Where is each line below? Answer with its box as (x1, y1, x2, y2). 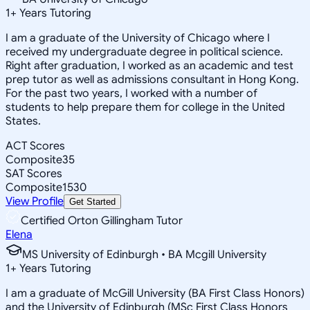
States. (6, 113, 41, 128)
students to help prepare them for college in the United (6, 100, 285, 114)
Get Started (69, 196, 116, 207)
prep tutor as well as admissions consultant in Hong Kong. (6, 72, 299, 86)
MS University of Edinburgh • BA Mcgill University (22, 247, 266, 262)
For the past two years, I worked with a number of (6, 86, 257, 100)
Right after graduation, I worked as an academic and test (6, 58, 293, 73)
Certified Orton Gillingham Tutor (21, 213, 183, 228)
